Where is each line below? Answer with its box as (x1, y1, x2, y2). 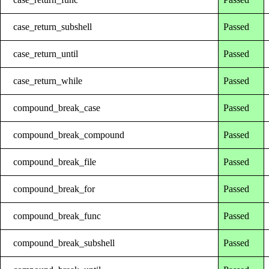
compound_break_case (13, 102, 101, 113)
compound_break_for (13, 183, 95, 194)
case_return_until (13, 48, 79, 59)
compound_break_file (13, 156, 97, 167)
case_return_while (13, 75, 83, 86)
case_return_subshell (13, 21, 92, 32)
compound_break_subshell (13, 237, 115, 248)
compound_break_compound (13, 129, 125, 140)
